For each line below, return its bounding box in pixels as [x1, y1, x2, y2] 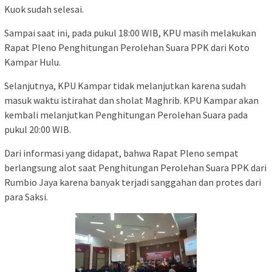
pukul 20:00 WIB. [4, 123, 71, 135]
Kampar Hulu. [4, 55, 61, 68]
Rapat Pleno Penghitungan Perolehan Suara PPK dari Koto [4, 41, 250, 53]
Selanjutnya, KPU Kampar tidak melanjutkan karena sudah [4, 79, 246, 92]
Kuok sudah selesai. [4, 2, 84, 15]
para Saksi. [4, 190, 48, 203]
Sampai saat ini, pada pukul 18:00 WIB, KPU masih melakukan [4, 26, 256, 39]
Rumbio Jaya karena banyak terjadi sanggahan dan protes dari [4, 175, 261, 188]
